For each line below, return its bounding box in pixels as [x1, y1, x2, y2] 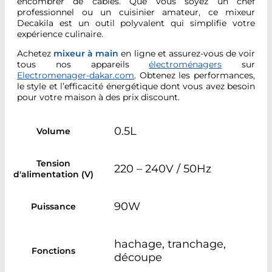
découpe [114, 250, 162, 264]
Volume [36, 125, 70, 137]
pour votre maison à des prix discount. [17, 92, 180, 103]
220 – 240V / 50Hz [114, 161, 211, 175]
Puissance [30, 200, 76, 212]
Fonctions [31, 245, 75, 256]
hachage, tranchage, [114, 237, 226, 251]
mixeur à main [53, 48, 119, 59]
